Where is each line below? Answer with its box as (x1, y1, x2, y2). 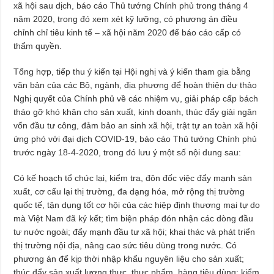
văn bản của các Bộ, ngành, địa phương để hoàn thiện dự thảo (13, 80, 257, 90)
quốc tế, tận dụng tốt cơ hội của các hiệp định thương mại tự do (13, 200, 261, 210)
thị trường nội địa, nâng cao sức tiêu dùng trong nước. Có (13, 240, 237, 250)
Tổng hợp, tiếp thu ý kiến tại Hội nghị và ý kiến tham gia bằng (13, 67, 251, 76)
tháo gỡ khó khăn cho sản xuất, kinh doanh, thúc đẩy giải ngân (13, 107, 257, 117)
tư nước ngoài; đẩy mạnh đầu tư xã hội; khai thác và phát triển (13, 227, 256, 237)
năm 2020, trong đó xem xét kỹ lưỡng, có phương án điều (13, 14, 238, 24)
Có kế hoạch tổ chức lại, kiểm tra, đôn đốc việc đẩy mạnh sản (13, 173, 253, 183)
